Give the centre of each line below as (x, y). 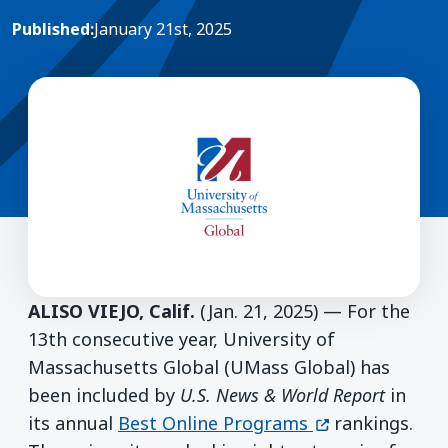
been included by (104, 394)
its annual (73, 422)
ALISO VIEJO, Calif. (114, 310)
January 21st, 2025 (163, 28)
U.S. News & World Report (282, 394)
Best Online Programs (213, 422)
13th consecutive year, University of (181, 338)
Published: (53, 28)
